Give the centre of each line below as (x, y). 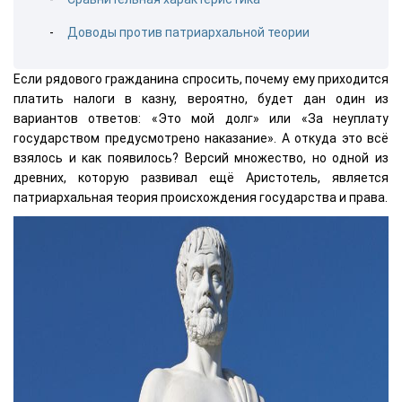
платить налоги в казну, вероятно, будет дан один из (201, 99)
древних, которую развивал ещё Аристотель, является (201, 178)
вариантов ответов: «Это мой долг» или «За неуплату (201, 118)
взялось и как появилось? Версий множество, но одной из (201, 158)
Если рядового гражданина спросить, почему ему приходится (201, 79)
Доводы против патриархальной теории (188, 32)
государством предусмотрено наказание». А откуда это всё (201, 138)
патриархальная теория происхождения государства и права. (201, 197)
